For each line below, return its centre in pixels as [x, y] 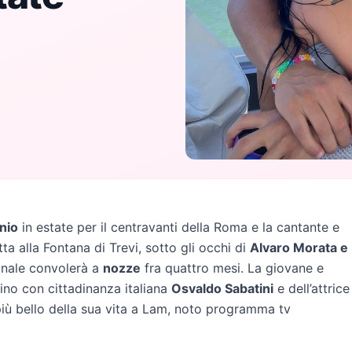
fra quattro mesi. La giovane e [232, 268]
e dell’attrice [312, 288]
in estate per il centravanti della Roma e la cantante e [179, 227]
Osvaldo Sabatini [222, 288]
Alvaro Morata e [299, 247]
